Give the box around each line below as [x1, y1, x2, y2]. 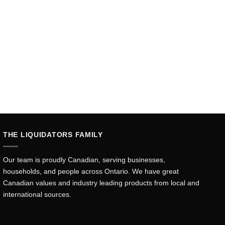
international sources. [3, 190, 71, 199]
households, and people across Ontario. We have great [3, 167, 179, 176]
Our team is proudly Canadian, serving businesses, [3, 156, 165, 164]
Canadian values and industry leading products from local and [3, 179, 199, 187]
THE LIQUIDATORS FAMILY [3, 131, 103, 139]
